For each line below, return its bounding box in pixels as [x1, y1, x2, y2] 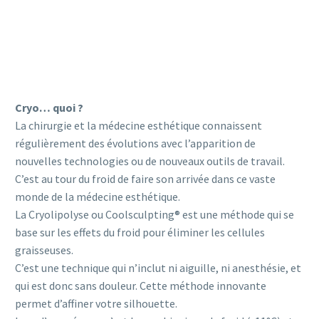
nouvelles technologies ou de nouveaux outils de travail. [15, 154, 285, 169]
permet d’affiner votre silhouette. [15, 296, 177, 311]
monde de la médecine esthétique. [15, 189, 180, 204]
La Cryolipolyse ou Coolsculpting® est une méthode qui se [15, 207, 294, 222]
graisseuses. [15, 243, 73, 258]
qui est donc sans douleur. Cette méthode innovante [15, 278, 266, 293]
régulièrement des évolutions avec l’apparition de [15, 136, 256, 151]
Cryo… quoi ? [15, 100, 83, 115]
